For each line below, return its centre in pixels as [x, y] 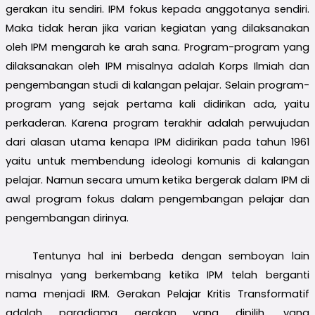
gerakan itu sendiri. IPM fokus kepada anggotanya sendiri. [157, 9]
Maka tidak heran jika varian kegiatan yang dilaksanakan [157, 28]
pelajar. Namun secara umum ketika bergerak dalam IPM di [157, 180]
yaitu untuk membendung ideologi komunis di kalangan [157, 161]
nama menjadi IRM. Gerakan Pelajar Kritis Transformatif [157, 294]
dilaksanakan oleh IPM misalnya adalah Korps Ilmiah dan [157, 66]
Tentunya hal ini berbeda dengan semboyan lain [171, 256]
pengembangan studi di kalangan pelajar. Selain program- [157, 85]
